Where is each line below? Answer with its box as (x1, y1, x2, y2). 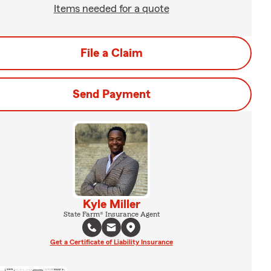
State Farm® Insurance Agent (63, 211, 160, 218)
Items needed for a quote (53, 3, 169, 14)
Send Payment (72, 88, 151, 100)
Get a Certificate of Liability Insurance (50, 238, 173, 246)
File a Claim (80, 47, 143, 59)
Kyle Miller (82, 198, 140, 211)
